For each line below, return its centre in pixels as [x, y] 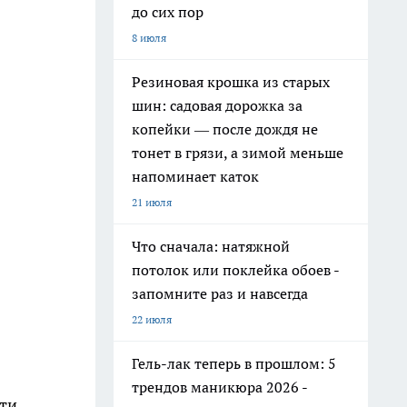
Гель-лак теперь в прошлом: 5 [234, 363]
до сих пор [168, 12]
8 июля [149, 38]
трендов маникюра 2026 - [220, 387]
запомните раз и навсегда [220, 293]
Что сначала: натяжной [211, 246]
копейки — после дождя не [225, 129]
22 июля [152, 319]
